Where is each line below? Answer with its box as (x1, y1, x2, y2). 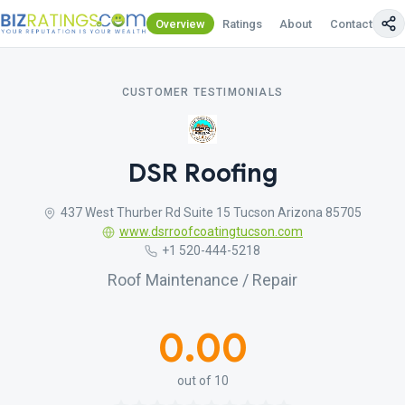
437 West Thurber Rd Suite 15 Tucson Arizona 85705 (60, 205, 362, 220)
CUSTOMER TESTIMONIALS (121, 86, 284, 99)
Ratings (222, 16, 263, 31)
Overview (155, 16, 205, 31)
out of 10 (176, 373, 229, 388)
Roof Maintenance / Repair (108, 270, 297, 289)
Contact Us (329, 16, 390, 31)
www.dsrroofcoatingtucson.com (118, 224, 303, 239)
